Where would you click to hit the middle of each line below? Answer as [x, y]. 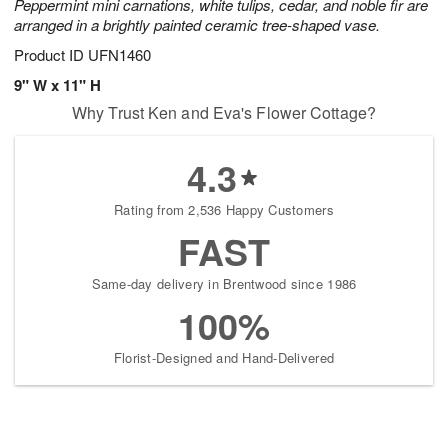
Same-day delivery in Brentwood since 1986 [224, 284]
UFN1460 [119, 55]
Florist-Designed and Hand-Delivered [224, 358]
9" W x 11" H [57, 85]
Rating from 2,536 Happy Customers [224, 210]
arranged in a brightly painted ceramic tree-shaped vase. [197, 25]
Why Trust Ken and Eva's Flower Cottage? [224, 113]
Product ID [51, 55]
